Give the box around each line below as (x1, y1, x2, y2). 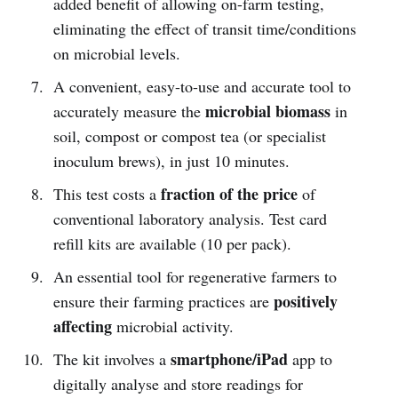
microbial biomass (204, 99, 330, 123)
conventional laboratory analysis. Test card (52, 207, 327, 229)
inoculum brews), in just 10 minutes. (52, 149, 290, 171)
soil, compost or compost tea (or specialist (52, 124, 326, 147)
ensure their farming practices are (52, 290, 274, 312)
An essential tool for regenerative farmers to (52, 265, 337, 287)
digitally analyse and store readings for (52, 372, 303, 394)
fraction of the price (160, 181, 298, 205)
